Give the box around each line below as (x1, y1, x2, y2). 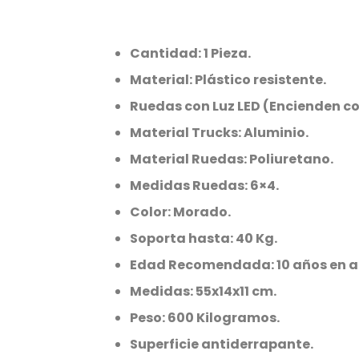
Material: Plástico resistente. (130, 71, 326, 90)
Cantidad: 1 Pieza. (130, 44, 251, 63)
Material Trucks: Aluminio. (130, 123, 309, 143)
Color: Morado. (130, 203, 231, 222)
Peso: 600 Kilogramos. (130, 309, 280, 328)
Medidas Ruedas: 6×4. (130, 176, 279, 196)
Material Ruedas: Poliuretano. (130, 150, 333, 169)
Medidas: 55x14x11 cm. (130, 282, 276, 301)
